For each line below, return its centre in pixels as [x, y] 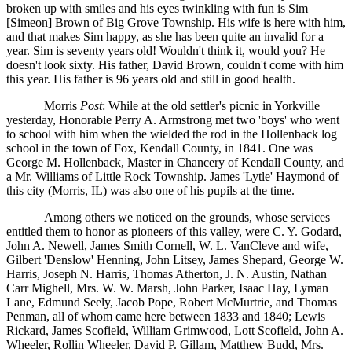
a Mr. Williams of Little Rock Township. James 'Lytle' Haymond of [172, 177]
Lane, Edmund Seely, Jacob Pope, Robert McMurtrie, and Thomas [172, 302]
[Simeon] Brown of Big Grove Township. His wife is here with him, [176, 23]
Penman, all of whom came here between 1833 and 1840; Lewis [166, 317]
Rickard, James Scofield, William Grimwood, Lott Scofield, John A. [175, 331]
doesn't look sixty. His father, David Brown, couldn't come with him [175, 65]
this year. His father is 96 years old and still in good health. [151, 79]
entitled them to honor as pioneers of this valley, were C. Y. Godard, [174, 232]
